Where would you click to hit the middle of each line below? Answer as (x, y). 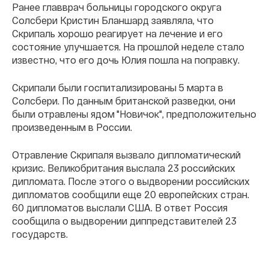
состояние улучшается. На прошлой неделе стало (128, 46)
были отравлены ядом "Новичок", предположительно (134, 113)
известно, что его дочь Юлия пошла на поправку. (126, 59)
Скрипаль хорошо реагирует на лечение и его (117, 33)
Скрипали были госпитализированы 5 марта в (118, 87)
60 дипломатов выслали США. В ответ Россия (120, 207)
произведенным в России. (72, 127)
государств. (40, 234)
